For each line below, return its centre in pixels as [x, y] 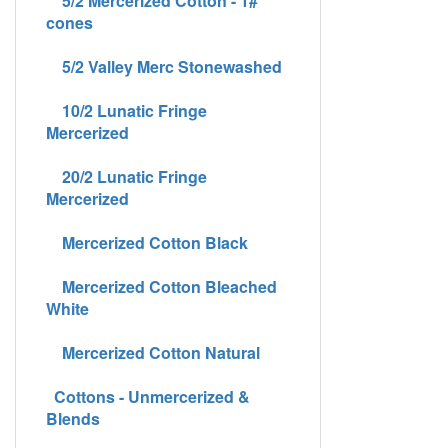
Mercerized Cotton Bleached [161, 286]
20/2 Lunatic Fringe [134, 176]
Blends [73, 418]
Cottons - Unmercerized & [148, 396]
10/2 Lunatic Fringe [126, 110]
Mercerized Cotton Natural [153, 352]
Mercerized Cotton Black [147, 242]
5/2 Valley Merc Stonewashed [164, 66]
